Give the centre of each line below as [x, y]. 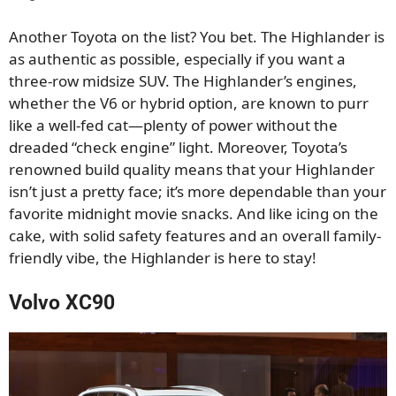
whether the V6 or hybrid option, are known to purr [189, 103]
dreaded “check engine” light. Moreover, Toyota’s [178, 147]
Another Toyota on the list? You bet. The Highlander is [197, 36]
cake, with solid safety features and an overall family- [195, 235]
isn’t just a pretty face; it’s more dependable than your [198, 191]
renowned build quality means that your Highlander [192, 169]
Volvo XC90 [62, 303]
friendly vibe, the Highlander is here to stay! [163, 257]
